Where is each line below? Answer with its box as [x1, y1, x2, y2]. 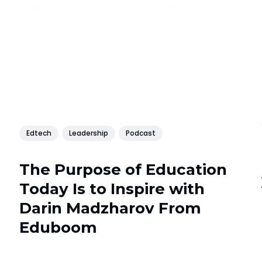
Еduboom [19, 218, 98, 237]
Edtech [26, 127, 52, 138]
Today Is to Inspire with [19, 180, 205, 199]
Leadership [69, 127, 109, 138]
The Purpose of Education [19, 160, 227, 180]
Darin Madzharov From [19, 199, 202, 218]
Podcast [126, 127, 156, 138]
